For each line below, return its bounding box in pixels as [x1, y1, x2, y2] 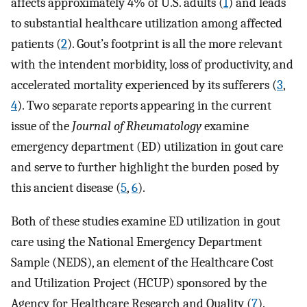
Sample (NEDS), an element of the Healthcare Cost [11, 254, 273, 270]
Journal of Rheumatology [72, 118, 201, 134]
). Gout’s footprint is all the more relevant [67, 36, 282, 51]
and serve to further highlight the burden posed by [11, 159, 279, 175]
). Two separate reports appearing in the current [17, 97, 271, 113]
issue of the [11, 118, 72, 134]
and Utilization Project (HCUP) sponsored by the [11, 275, 267, 291]
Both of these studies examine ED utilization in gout [11, 213, 280, 229]
